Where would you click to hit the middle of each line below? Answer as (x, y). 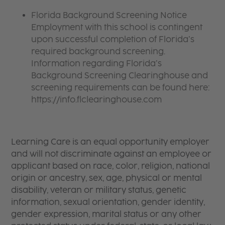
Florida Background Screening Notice (109, 15)
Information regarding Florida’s (97, 63)
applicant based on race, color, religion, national (111, 166)
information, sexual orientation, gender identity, (108, 202)
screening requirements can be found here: (121, 87)
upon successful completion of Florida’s (113, 39)
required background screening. (98, 51)
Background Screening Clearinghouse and (120, 75)
